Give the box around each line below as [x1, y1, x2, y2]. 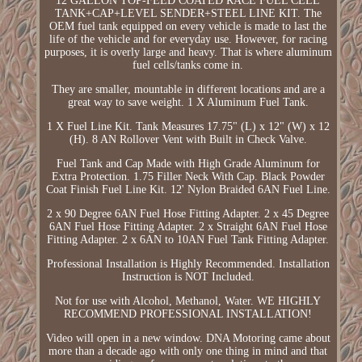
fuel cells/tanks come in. [133, 59, 244, 72]
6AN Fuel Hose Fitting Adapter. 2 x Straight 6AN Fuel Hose [48, 221, 327, 234]
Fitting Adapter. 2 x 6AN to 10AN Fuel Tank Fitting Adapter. [47, 234, 330, 246]
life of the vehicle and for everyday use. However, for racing [48, 33, 327, 46]
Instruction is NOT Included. [121, 271, 255, 284]
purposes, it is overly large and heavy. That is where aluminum [44, 46, 332, 59]
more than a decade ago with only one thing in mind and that [48, 345, 328, 358]
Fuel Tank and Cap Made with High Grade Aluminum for [56, 158, 320, 170]
